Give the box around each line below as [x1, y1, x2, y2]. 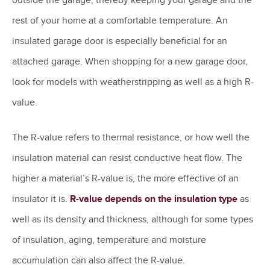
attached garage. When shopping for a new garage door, [12, 55, 248, 67]
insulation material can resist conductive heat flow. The [12, 151, 242, 164]
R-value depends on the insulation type [70, 192, 237, 205]
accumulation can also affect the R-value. [12, 254, 190, 266]
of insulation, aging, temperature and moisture [12, 233, 206, 246]
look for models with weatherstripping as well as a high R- [12, 75, 254, 88]
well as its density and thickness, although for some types [12, 213, 253, 225]
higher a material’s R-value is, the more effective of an [12, 172, 239, 184]
